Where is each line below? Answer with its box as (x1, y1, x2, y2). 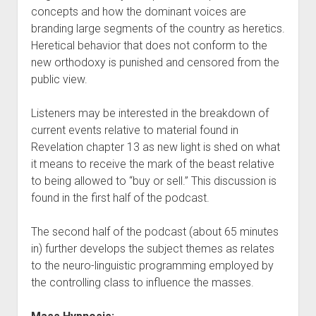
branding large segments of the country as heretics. (30, 22, 285, 36)
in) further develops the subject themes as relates (30, 242, 274, 256)
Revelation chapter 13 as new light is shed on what (30, 140, 280, 154)
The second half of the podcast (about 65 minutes (30, 225, 279, 239)
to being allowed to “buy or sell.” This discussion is (30, 174, 276, 188)
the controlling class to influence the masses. (30, 276, 254, 290)
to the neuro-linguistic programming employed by (30, 259, 274, 273)
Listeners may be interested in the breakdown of (30, 107, 269, 121)
